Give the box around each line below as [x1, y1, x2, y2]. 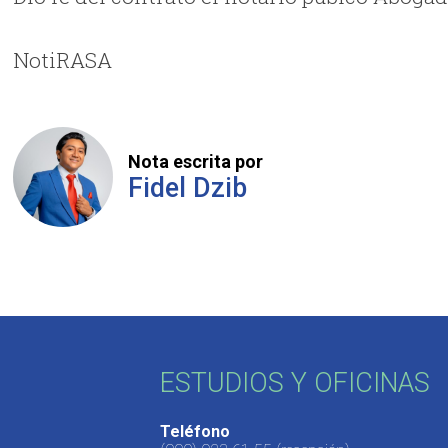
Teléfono [159, 421, 230, 441]
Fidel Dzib [128, 171, 248, 204]
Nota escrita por [128, 150, 264, 172]
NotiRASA [13, 46, 113, 75]
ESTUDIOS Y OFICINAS [159, 367, 430, 400]
